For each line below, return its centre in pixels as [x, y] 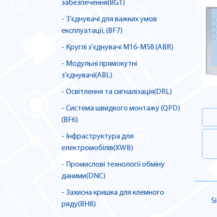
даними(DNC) [84, 177]
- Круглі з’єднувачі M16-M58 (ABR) [117, 48]
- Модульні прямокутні [99, 64]
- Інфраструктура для [98, 137]
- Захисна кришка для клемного [113, 193]
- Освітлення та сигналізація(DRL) [117, 92]
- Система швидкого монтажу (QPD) [121, 109]
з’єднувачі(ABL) [87, 76]
